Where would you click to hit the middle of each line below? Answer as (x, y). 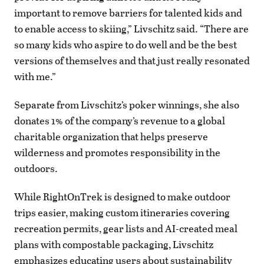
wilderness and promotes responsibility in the (117, 153)
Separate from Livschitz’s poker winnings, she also (127, 105)
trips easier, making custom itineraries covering (122, 213)
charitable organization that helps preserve (111, 137)
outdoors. (36, 169)
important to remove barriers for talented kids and (128, 12)
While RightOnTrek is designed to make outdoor (122, 197)
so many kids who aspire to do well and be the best (126, 44)
